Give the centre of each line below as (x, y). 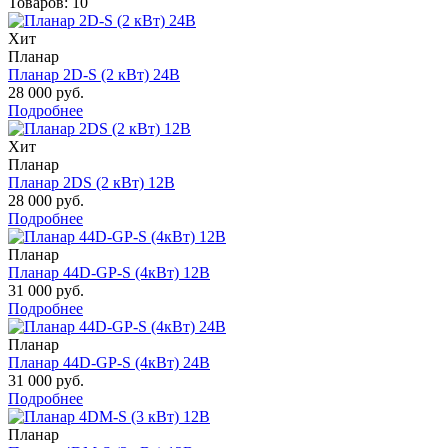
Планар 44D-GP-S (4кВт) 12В (109, 272)
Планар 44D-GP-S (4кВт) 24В (109, 362)
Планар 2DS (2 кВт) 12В (91, 182)
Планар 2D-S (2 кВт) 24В (94, 74)
